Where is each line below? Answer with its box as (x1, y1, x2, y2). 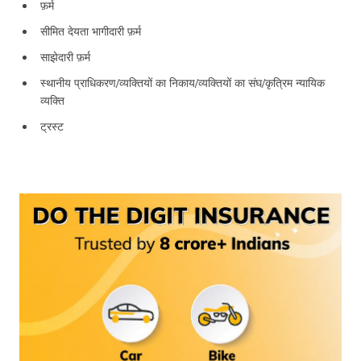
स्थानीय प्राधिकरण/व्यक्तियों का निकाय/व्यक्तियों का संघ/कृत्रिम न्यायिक (40, 76, 325, 91)
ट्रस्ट (40, 119, 64, 135)
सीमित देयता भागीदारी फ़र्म (40, 24, 141, 39)
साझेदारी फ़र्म (40, 50, 90, 65)
